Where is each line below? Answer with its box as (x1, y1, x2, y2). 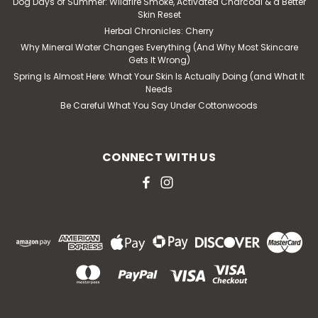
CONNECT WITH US (102, 148, 216, 165)
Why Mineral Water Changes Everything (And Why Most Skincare (20, 40, 298, 53)
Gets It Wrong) (128, 53, 190, 66)
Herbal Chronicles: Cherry (104, 24, 214, 37)
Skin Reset (137, 8, 181, 21)
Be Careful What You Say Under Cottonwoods (60, 99, 258, 111)
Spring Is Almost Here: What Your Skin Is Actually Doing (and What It (13, 70, 305, 82)
